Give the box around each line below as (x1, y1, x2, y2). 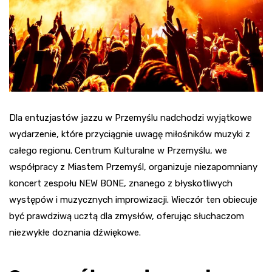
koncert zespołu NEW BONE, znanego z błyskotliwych (9, 178, 233, 189)
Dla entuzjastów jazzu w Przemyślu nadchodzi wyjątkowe (9, 112, 252, 124)
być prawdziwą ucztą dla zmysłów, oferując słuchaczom (9, 211, 244, 222)
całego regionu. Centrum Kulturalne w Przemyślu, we (9, 145, 227, 157)
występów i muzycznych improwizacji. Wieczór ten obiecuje (9, 194, 257, 206)
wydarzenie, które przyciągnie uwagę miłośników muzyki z (9, 129, 250, 140)
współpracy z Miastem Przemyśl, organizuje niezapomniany (9, 161, 257, 173)
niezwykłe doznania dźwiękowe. (9, 227, 141, 239)
